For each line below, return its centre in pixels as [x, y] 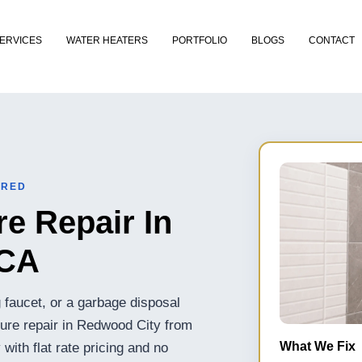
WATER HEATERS [107, 41]
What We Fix [318, 347]
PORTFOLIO [199, 41]
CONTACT [331, 41]
